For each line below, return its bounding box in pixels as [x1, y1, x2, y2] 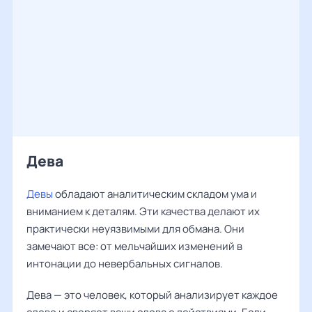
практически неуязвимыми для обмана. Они [26, 221, 244, 236]
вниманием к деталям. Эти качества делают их [26, 204, 260, 219]
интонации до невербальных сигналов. [26, 256, 223, 271]
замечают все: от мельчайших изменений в [26, 239, 242, 253]
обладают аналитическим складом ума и [53, 187, 257, 201]
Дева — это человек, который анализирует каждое [26, 288, 278, 302]
